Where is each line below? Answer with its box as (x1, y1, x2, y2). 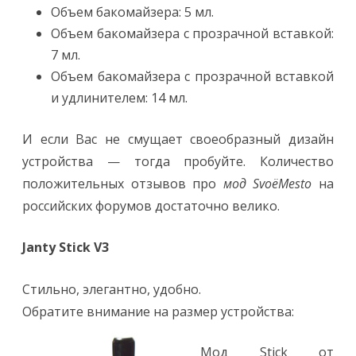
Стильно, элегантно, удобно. (22, 281, 201, 298)
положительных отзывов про (22, 175, 223, 192)
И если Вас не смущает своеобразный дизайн (22, 130, 334, 148)
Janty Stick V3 (22, 238, 109, 256)
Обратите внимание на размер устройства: (22, 303, 294, 320)
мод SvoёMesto (222, 175, 312, 192)
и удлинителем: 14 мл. (51, 89, 188, 106)
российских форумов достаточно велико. (22, 197, 280, 215)
